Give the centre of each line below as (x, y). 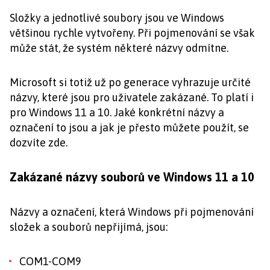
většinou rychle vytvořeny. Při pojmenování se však (132, 33)
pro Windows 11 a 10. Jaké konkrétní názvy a (117, 112)
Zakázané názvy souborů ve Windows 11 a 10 (132, 177)
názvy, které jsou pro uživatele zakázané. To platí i (132, 97)
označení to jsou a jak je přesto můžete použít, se (129, 127)
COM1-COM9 (50, 261)
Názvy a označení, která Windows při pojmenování (132, 212)
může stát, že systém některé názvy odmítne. (119, 48)
